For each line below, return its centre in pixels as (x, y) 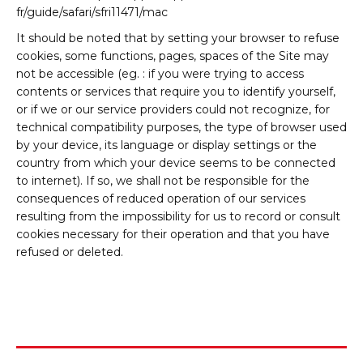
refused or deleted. (70, 252)
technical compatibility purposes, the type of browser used (181, 127)
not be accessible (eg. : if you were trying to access (160, 74)
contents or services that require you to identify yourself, (176, 92)
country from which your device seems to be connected (176, 163)
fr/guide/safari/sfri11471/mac (92, 12)
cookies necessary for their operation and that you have (173, 234)
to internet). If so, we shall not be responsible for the (163, 181)
